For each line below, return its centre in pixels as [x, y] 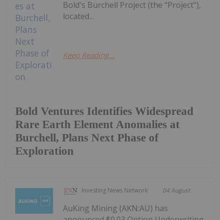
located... [79, 16]
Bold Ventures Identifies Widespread [104, 111]
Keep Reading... [89, 55]
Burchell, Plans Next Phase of [87, 138]
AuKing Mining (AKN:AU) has [116, 208]
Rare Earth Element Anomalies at [97, 125]
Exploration [44, 151]
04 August [177, 191]
